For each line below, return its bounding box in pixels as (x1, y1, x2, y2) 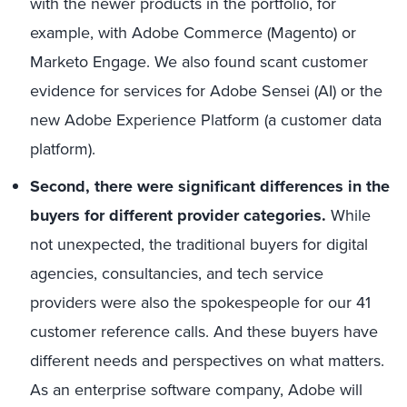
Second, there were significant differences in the (30, 174, 390, 198)
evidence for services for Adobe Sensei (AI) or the (30, 79, 382, 102)
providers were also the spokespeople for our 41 (30, 291, 371, 313)
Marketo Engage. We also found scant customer (30, 50, 368, 73)
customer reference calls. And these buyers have (30, 320, 378, 342)
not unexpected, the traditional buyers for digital (30, 233, 368, 255)
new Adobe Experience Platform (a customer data (30, 108, 382, 131)
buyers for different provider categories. (30, 203, 326, 227)
